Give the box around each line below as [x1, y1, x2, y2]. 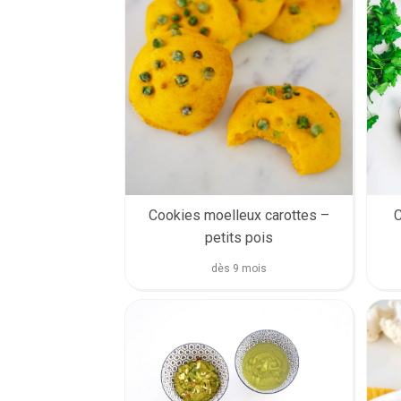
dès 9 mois [211, 261, 267, 275]
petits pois [205, 228, 273, 246]
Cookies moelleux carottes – [149, 206, 329, 224]
